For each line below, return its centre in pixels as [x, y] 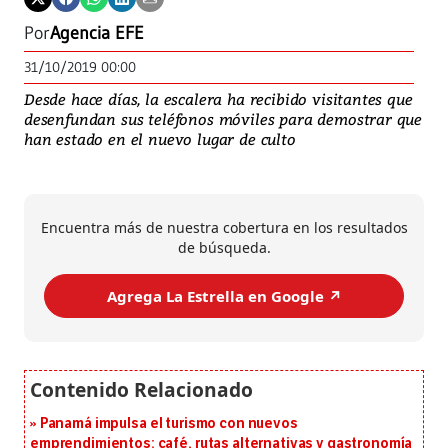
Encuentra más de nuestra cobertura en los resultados [224, 228]
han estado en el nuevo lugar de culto [160, 139]
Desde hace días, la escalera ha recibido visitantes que [218, 99]
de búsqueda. [224, 248]
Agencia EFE [97, 33]
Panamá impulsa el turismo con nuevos [168, 424]
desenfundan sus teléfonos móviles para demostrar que [223, 119]
